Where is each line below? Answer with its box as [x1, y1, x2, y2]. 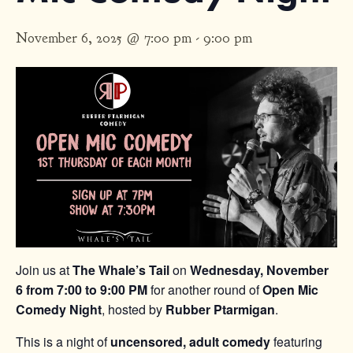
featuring [270, 333, 322, 351]
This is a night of [16, 333, 110, 351]
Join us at [16, 261, 72, 280]
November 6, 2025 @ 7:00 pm [16, 29, 191, 47]
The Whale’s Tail [72, 261, 169, 280]
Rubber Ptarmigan [165, 300, 275, 319]
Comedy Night [16, 300, 102, 319]
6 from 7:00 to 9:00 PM [16, 281, 147, 299]
